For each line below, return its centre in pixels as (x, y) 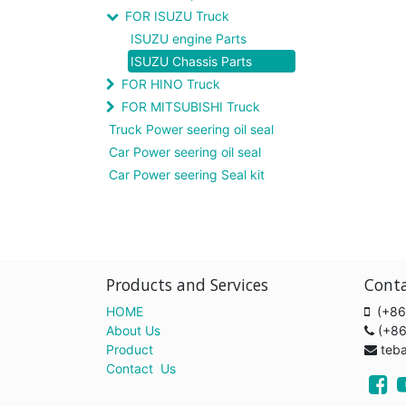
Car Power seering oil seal (185, 152)
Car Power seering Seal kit (187, 174)
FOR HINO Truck (171, 84)
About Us (133, 330)
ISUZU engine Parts (188, 39)
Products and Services (187, 285)
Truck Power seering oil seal (191, 129)
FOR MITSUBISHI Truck (191, 106)
